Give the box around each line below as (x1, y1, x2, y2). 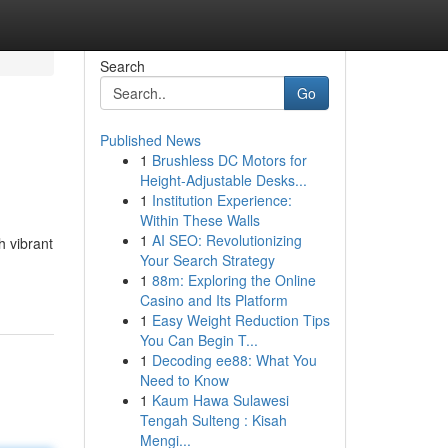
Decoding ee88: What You (151, 350, 317, 370)
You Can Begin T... (139, 330, 258, 350)
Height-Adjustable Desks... (139, 170, 307, 190)
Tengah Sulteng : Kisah (139, 410, 287, 430)
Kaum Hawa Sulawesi (151, 390, 289, 410)
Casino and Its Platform (139, 290, 288, 310)
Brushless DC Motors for (151, 150, 307, 170)
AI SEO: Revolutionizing (151, 230, 302, 250)
